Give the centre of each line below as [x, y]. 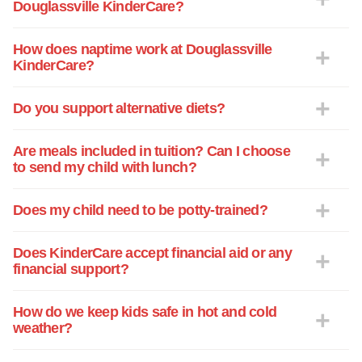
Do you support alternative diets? [119, 109]
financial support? [71, 269]
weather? [43, 328]
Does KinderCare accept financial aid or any [153, 253]
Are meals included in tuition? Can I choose [152, 152]
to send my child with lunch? [105, 168]
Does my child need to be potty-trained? [140, 210]
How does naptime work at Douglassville [143, 50]
